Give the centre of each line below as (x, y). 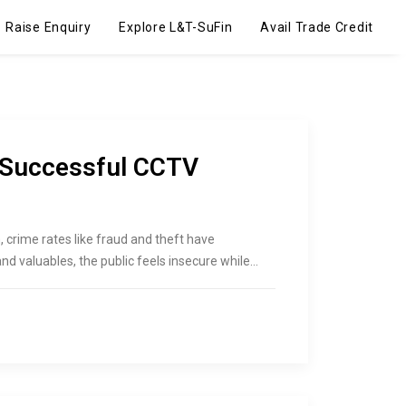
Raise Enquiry (48, 27)
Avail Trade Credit (317, 27)
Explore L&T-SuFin (176, 27)
